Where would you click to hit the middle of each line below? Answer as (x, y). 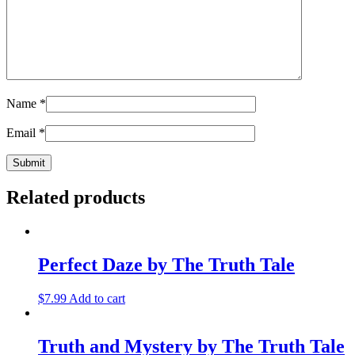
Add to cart (97, 298)
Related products (76, 198)
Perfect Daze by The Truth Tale (166, 265)
